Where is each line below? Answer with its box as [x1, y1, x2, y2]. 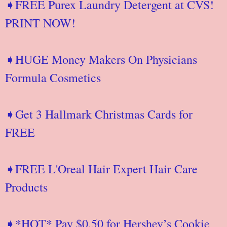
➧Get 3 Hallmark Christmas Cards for [5, 105, 193, 122]
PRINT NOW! [5, 14, 80, 31]
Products [5, 178, 56, 195]
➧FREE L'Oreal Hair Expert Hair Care [5, 160, 198, 177]
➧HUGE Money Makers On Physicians [5, 51, 197, 67]
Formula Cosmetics [5, 69, 109, 86]
